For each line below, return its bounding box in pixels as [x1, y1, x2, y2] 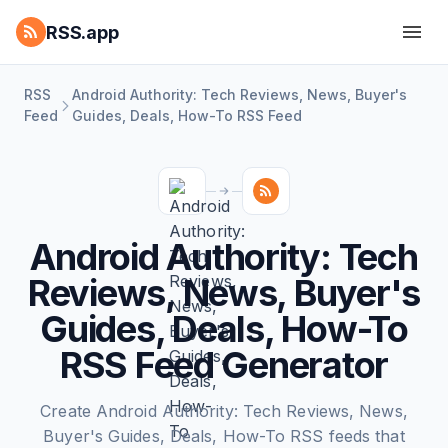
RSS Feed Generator [59, 343, 389, 387]
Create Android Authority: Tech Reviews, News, [40, 401, 408, 421]
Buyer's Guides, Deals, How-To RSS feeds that [43, 426, 405, 446]
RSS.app [46, 21, 119, 43]
